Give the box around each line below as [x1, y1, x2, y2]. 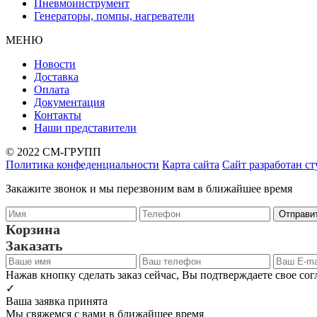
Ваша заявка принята [6, 294, 108, 307]
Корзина [6, 221, 60, 237]
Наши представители [34, 121, 137, 134]
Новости [34, 57, 76, 70]
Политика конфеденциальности [6, 158, 159, 171]
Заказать [6, 237, 63, 253]
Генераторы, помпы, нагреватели [34, 9, 195, 22]
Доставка [34, 70, 79, 83]
